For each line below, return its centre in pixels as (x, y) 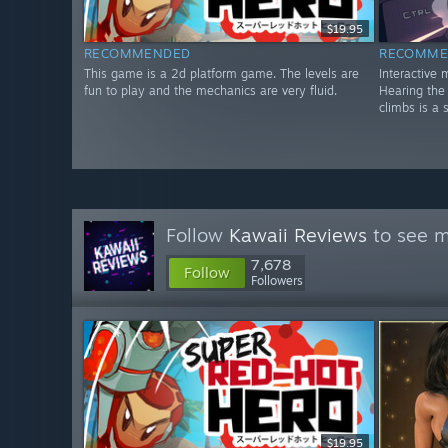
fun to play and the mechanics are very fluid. (210, 91)
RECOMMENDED (137, 53)
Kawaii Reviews (298, 235)
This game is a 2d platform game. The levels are (221, 74)
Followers (277, 280)
